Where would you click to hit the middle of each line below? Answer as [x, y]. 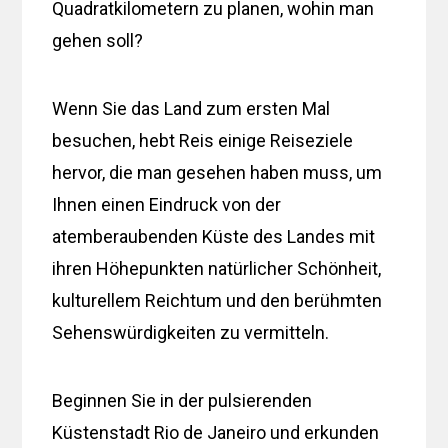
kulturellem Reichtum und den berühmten [217, 300]
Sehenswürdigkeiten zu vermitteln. [191, 332]
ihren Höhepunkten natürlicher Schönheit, [217, 268]
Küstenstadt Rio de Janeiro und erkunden [216, 432]
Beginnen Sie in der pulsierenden [182, 400]
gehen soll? [98, 40]
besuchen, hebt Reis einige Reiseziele [203, 140]
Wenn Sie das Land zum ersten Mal [191, 108]
